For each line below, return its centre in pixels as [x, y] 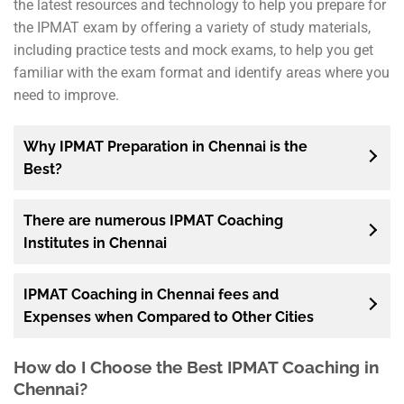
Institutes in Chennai [95, 243]
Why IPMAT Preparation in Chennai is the [165, 146]
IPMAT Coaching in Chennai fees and [151, 294]
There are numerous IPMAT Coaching [153, 220]
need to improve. [66, 96]
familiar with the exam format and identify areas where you [202, 73]
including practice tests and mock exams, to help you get [193, 50]
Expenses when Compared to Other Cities [169, 317]
